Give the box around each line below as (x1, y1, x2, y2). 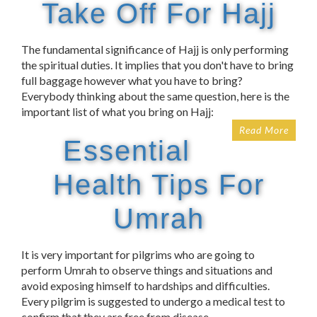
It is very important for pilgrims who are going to (21, 248, 255, 262)
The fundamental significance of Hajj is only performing (21, 42, 289, 57)
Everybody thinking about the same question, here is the (21, 89, 289, 103)
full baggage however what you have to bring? (21, 74, 243, 88)
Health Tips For (52, 169, 265, 201)
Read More (239, 124, 289, 137)
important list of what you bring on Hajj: (21, 105, 214, 119)
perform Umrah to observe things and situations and (21, 263, 272, 277)
